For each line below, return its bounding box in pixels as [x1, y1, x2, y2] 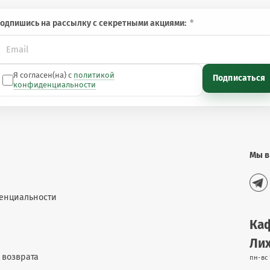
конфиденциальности [13, 80, 96, 89]
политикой [74, 70, 115, 80]
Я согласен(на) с [13, 70, 74, 80]
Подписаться [212, 72, 265, 83]
